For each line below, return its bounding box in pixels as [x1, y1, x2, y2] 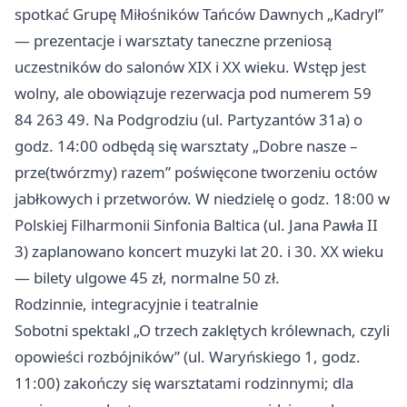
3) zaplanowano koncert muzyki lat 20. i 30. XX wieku [15, 241, 383, 263]
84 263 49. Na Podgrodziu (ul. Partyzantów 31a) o [15, 109, 362, 131]
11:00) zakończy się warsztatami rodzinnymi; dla [15, 372, 353, 394]
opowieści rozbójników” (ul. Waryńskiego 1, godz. [15, 346, 361, 368]
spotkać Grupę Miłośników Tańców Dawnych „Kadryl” [15, 4, 383, 25]
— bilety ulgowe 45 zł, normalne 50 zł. [15, 267, 280, 289]
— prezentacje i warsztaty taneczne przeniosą [15, 30, 332, 52]
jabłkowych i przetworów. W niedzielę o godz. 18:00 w [15, 188, 390, 210]
